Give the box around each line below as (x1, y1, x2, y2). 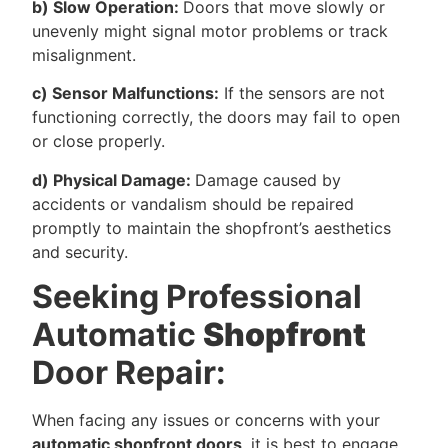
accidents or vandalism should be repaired (32, 193, 354, 214)
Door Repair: (32, 353, 226, 393)
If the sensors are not (219, 83, 385, 104)
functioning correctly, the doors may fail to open (32, 107, 400, 128)
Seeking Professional (32, 277, 362, 317)
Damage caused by (195, 169, 341, 190)
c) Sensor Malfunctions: (32, 83, 219, 104)
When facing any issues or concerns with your (32, 410, 380, 431)
